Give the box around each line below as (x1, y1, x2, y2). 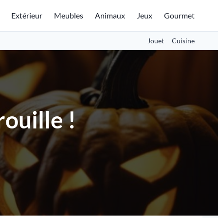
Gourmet (164, 11, 195, 20)
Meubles (54, 11, 83, 20)
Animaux (95, 11, 125, 20)
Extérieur (11, 11, 42, 20)
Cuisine (172, 36, 195, 45)
